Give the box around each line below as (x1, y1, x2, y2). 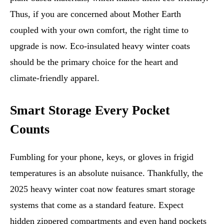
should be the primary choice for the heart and (10, 56, 178, 67)
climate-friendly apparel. (10, 72, 99, 83)
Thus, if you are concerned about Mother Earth (10, 8, 181, 19)
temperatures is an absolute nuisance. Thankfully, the (10, 167, 203, 178)
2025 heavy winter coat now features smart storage (10, 183, 195, 194)
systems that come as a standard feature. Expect (10, 199, 183, 210)
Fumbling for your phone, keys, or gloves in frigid (10, 151, 193, 162)
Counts (10, 121, 49, 136)
